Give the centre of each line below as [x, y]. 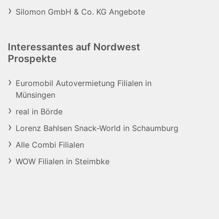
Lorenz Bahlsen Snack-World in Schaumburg [97, 128]
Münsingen [35, 95]
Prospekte [32, 59]
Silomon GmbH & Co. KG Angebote [80, 12]
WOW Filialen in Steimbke [63, 161]
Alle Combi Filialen [50, 145]
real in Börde [39, 111]
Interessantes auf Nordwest [74, 47]
